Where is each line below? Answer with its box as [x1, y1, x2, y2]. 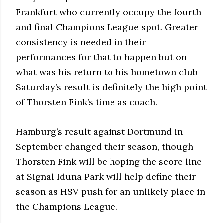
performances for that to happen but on [16, 51, 187, 63]
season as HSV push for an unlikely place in [16, 185, 205, 197]
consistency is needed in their [16, 36, 146, 48]
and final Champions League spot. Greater [16, 21, 198, 33]
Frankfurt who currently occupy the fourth [16, 6, 201, 18]
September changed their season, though [16, 140, 193, 152]
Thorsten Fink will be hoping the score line [16, 155, 202, 167]
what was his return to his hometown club [16, 66, 198, 78]
